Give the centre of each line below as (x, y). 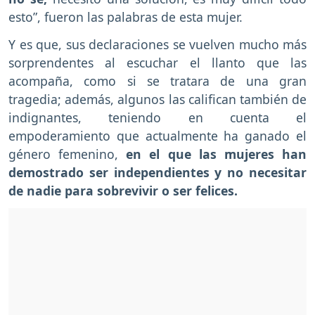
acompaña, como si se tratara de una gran (157, 81)
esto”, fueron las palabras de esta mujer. (126, 17)
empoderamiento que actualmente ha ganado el (157, 135)
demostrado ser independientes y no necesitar (157, 172)
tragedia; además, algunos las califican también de (157, 99)
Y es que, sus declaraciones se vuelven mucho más (157, 44)
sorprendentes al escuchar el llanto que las (157, 62)
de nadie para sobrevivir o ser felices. (123, 190)
